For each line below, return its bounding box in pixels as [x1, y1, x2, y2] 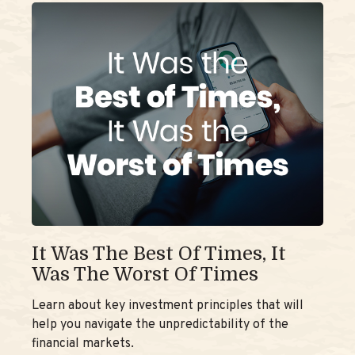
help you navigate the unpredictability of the [32, 317, 288, 334]
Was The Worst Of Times [32, 263, 258, 286]
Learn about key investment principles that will [32, 298, 303, 315]
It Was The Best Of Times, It [32, 242, 286, 265]
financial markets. [32, 336, 134, 353]
